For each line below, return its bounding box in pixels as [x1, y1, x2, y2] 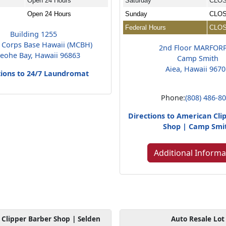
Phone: [161, 92, 186, 102]
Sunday [125, 10, 148, 18]
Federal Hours [125, 23, 166, 31]
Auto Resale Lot [171, 213, 224, 223]
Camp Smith [177, 53, 218, 63]
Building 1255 [10, 29, 58, 39]
